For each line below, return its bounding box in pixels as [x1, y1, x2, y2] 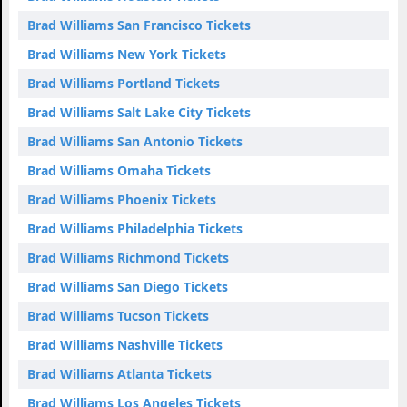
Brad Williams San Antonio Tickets [27, 132, 243, 150]
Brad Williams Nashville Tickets [27, 335, 223, 353]
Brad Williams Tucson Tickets [27, 306, 209, 324]
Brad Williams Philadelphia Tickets [27, 219, 243, 237]
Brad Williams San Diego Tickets [27, 277, 228, 295]
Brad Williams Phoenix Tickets [27, 190, 216, 208]
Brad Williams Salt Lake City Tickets [27, 103, 251, 121]
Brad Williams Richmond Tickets [27, 248, 229, 266]
